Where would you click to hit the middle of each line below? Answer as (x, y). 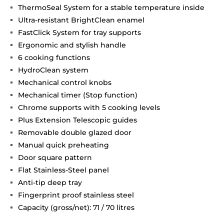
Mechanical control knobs (65, 83)
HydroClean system (53, 70)
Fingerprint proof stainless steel (76, 195)
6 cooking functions (54, 58)
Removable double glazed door (75, 133)
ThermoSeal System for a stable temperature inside (111, 8)
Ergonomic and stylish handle (72, 45)
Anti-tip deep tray (50, 183)
